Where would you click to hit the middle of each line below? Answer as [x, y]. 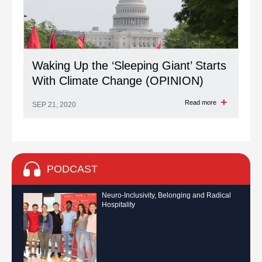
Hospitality [118, 205]
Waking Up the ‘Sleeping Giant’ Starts [129, 65]
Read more [201, 102]
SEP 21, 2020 [54, 105]
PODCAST [72, 169]
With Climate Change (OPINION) [118, 81]
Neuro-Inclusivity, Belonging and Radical [166, 195]
